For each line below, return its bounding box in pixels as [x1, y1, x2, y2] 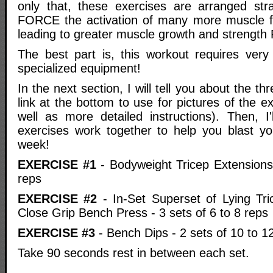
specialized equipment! [18, 62, 141, 76]
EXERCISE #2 [18, 192, 97, 206]
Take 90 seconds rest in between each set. [18, 246, 249, 260]
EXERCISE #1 [18, 158, 96, 172]
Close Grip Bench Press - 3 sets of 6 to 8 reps [18, 206, 268, 220]
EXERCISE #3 [18, 226, 95, 240]
